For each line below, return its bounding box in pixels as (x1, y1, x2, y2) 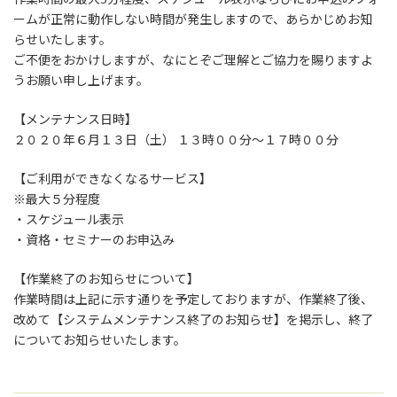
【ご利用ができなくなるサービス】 (13, 171, 212, 186)
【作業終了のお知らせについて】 (13, 271, 199, 286)
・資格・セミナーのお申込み (13, 232, 175, 247)
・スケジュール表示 (13, 212, 124, 227)
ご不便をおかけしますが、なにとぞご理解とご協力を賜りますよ (13, 52, 373, 67)
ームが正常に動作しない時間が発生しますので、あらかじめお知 (13, 12, 372, 27)
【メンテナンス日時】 (13, 112, 137, 127)
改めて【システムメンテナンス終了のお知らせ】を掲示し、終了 (13, 312, 373, 327)
